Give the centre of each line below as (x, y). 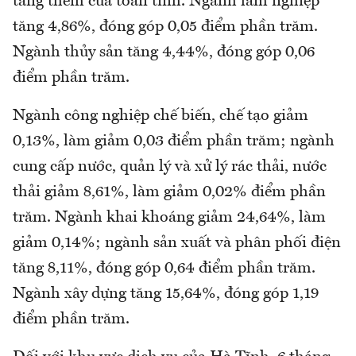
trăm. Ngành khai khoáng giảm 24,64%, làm (169, 218)
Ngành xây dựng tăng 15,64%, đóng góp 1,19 (166, 294)
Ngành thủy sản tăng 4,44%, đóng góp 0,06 (164, 53)
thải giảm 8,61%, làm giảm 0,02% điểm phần (169, 193)
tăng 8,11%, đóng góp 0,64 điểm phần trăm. (164, 269)
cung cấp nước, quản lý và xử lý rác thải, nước (170, 167)
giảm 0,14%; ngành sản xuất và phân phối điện (177, 244)
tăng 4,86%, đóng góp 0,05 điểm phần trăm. (165, 27)
